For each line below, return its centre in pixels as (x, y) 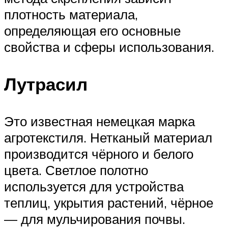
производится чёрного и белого (99, 153)
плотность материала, (71, 14)
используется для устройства (94, 186)
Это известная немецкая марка (99, 121)
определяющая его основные (92, 30)
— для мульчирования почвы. (95, 219)
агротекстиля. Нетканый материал (108, 137)
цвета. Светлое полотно (76, 170)
